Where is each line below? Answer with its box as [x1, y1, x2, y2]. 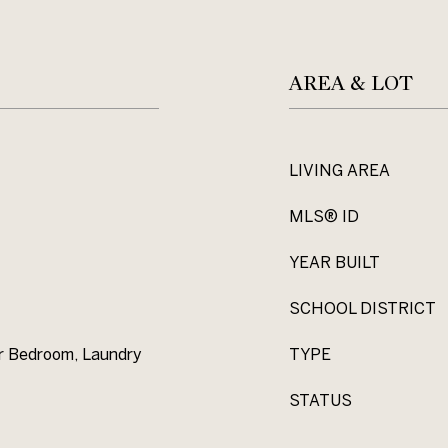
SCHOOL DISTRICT [289, 299, 436, 317]
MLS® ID [289, 207, 359, 225]
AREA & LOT [289, 70, 413, 96]
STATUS [289, 391, 352, 409]
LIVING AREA [289, 161, 390, 179]
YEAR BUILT [289, 253, 380, 271]
